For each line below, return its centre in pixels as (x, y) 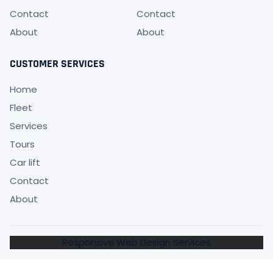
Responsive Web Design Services (136, 243)
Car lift (25, 163)
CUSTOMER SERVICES (57, 64)
